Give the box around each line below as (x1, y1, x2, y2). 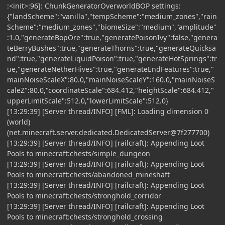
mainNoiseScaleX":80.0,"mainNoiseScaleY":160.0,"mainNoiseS (7, 74, 215, 84)
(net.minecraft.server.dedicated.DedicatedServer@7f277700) (7, 127, 209, 137)
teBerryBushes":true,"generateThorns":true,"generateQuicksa (7, 43, 216, 53)
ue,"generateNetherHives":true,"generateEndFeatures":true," (7, 64, 214, 74)
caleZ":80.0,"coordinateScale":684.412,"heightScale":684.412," (7, 85, 214, 95)
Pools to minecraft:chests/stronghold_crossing (7, 211, 163, 221)
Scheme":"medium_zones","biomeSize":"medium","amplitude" (7, 22, 216, 32)
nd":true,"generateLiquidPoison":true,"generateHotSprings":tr (7, 53, 217, 63)
